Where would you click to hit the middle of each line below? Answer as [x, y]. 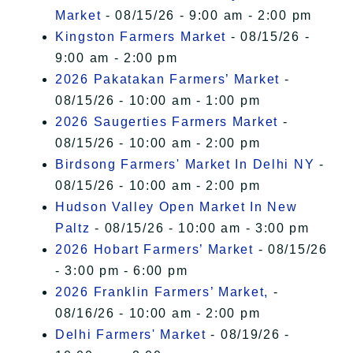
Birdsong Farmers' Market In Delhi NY [185, 165]
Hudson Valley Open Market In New [176, 207]
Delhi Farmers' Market [131, 335]
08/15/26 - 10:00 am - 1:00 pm [158, 101]
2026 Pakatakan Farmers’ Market [167, 80]
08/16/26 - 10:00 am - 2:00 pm [158, 314]
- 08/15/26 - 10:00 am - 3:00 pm [200, 229]
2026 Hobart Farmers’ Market [154, 250]
